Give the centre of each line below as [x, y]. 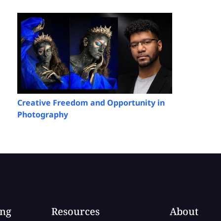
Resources [75, 212]
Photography [42, 115]
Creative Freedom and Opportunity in [91, 103]
